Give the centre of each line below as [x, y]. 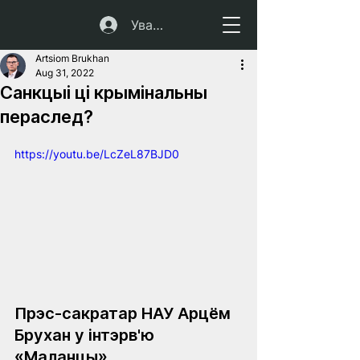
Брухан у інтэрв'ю [86, 335]
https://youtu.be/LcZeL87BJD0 [97, 154]
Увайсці [155, 25]
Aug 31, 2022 [65, 73]
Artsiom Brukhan [72, 58]
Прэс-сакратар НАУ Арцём [125, 313]
